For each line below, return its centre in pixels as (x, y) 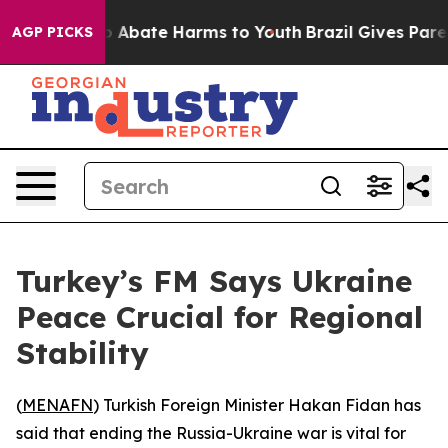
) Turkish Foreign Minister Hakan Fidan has (257, 405)
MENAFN (57, 405)
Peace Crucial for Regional (219, 317)
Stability (82, 353)
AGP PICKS (52, 32)
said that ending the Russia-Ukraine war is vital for (211, 433)
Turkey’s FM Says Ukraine (214, 281)
